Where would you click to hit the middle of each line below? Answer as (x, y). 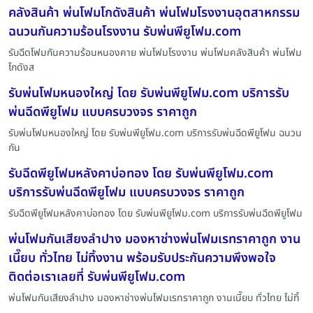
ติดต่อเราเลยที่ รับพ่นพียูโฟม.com (97, 277)
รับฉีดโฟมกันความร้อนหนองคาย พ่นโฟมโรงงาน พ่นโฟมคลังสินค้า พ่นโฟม (155, 52)
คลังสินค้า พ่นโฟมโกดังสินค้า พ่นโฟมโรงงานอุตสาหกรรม (154, 13)
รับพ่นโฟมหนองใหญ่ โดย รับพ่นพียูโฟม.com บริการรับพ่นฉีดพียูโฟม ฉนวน (155, 133)
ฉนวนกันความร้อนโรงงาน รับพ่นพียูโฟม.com (125, 31)
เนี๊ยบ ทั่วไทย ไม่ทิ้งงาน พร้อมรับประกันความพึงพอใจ (142, 258)
